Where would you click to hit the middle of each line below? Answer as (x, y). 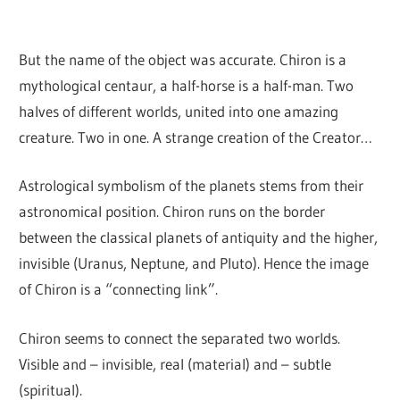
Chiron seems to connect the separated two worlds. (180, 337)
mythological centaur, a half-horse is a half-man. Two (187, 85)
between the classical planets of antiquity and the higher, (199, 237)
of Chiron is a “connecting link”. (119, 289)
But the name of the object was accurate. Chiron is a (183, 59)
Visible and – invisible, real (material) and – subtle (175, 363)
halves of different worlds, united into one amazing (179, 111)
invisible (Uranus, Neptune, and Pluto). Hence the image (194, 263)
